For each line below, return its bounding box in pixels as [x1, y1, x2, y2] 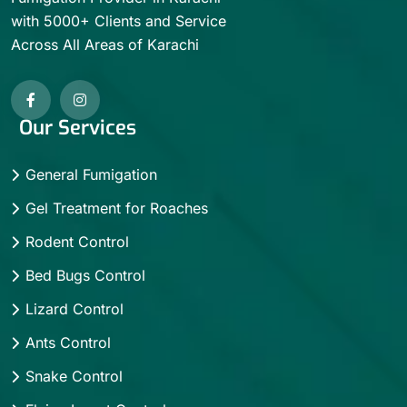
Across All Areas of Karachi [11, 35, 199, 54]
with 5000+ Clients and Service [11, 11, 226, 30]
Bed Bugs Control [25, 265, 145, 284]
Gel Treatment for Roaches [25, 198, 208, 217]
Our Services [14, 114, 136, 141]
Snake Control [25, 366, 123, 385]
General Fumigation [25, 164, 157, 184]
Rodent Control [25, 232, 129, 251]
